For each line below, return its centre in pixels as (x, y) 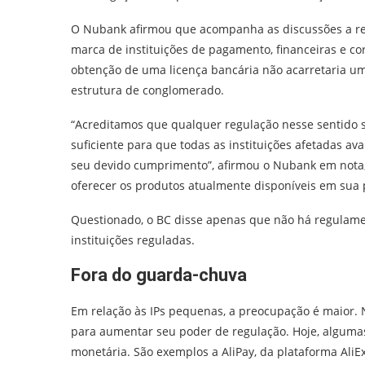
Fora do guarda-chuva (159, 275)
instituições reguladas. (133, 240)
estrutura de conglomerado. (147, 90)
